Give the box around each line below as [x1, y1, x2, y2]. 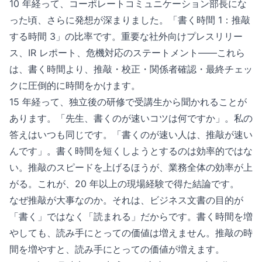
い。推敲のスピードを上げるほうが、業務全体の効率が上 [9, 161, 253, 173]
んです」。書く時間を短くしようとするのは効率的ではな [9, 145, 253, 157]
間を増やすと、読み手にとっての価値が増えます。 [9, 243, 225, 255]
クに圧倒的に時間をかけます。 [9, 80, 140, 91]
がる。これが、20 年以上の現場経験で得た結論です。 [9, 178, 239, 189]
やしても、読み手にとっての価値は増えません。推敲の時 [9, 227, 253, 239]
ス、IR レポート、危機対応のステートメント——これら [9, 47, 245, 58]
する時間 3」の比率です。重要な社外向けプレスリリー [9, 30, 243, 42]
